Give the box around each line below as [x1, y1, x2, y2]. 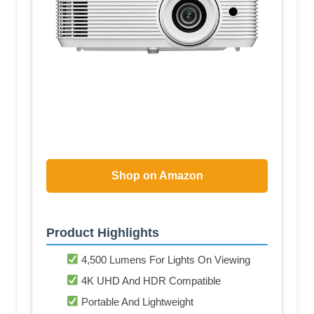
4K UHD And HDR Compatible [78, 274, 221, 287]
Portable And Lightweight [78, 295, 194, 308]
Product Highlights [46, 225, 159, 240]
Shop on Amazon [111, 170, 203, 182]
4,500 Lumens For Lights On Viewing [78, 253, 251, 266]
